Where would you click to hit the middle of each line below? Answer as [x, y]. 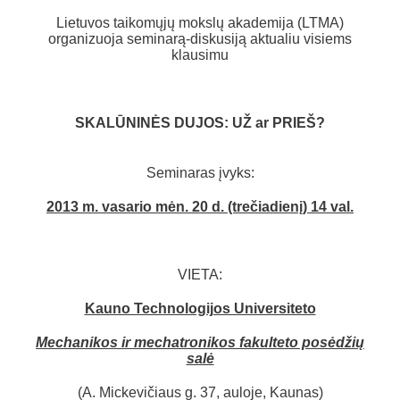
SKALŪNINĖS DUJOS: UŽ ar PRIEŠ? [200, 123]
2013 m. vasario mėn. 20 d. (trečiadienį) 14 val [198, 207]
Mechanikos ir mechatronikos [136, 342]
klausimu [200, 55]
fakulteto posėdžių [302, 342]
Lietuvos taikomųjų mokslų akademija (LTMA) [200, 23]
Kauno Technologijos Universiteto [200, 308]
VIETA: [200, 275]
